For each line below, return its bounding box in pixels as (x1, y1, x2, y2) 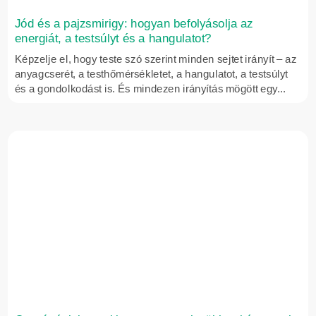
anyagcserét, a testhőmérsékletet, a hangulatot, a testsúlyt (14, 68, 288, 80)
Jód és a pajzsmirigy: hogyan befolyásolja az (14, 16, 253, 30)
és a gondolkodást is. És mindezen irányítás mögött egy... (14, 83, 286, 95)
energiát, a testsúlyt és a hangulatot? (14, 31, 212, 45)
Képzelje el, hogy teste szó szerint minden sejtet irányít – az (14, 53, 297, 65)
